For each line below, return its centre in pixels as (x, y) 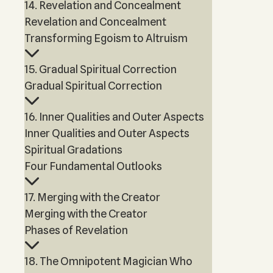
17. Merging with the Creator (92, 197)
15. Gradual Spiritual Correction (101, 69)
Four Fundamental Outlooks (93, 166)
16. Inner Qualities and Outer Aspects (114, 117)
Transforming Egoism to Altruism (106, 38)
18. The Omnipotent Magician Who (108, 261)
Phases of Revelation (76, 230)
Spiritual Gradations (73, 150)
